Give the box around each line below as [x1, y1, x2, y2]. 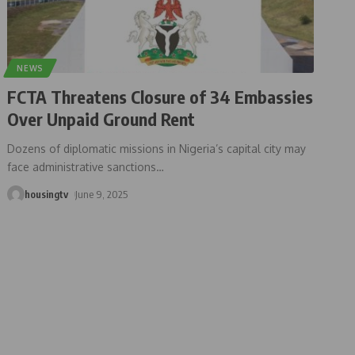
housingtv [25, 187, 69, 200]
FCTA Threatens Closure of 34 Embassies [7, 85, 314, 108]
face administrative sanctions [7, 159, 157, 174]
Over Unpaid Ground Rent [7, 107, 196, 130]
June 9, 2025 [75, 187, 128, 200]
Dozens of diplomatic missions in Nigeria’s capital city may [7, 141, 307, 155]
